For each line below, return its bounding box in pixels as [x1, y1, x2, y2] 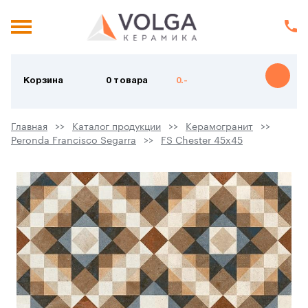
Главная [11, 122, 47, 132]
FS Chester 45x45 [161, 135, 243, 146]
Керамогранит [186, 122, 253, 132]
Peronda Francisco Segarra [11, 135, 136, 146]
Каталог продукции [72, 122, 161, 132]
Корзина [23, 77, 64, 86]
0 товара [106, 77, 148, 86]
